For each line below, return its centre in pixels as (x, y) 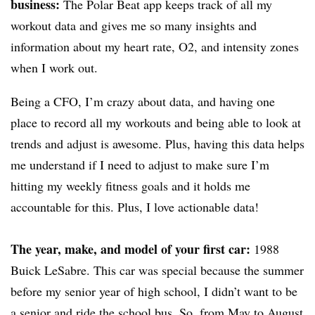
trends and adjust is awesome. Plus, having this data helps (157, 143)
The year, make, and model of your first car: (130, 249)
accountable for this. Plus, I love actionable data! (135, 206)
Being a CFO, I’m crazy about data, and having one (143, 101)
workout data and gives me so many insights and (134, 25)
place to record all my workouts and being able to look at (156, 122)
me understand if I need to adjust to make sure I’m (140, 164)
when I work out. (54, 67)
